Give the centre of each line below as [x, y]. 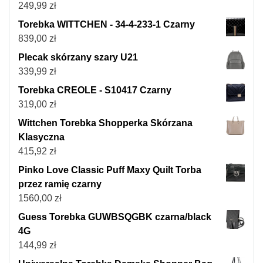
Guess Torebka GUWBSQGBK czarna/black [115, 217]
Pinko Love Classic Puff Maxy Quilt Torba [110, 170]
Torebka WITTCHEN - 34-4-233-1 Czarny [107, 24]
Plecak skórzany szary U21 [78, 57]
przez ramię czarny [60, 184]
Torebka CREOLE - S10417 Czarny [95, 90]
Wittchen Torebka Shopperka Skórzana [105, 123]
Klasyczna [41, 137]
